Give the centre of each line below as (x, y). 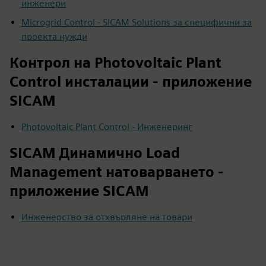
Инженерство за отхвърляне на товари (107, 217)
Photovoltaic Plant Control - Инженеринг (107, 126)
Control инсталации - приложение (131, 81)
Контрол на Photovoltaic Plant (115, 62)
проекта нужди (54, 36)
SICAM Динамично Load (95, 153)
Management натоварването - (117, 172)
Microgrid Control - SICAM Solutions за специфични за (137, 22)
